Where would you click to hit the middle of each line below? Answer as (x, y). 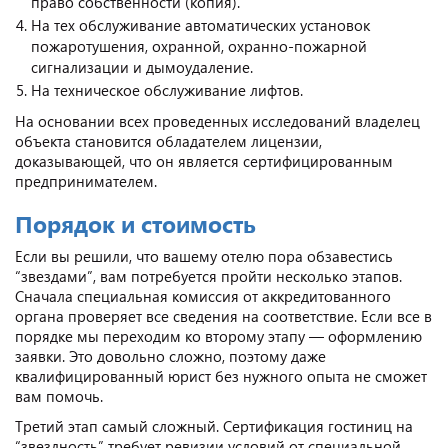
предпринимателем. (86, 180)
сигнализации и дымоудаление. (142, 66)
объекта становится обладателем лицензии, (168, 140)
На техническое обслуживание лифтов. (167, 89)
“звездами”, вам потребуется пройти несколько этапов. (208, 275)
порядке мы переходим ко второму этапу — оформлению (218, 335)
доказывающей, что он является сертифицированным (204, 160)
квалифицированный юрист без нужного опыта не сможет (221, 375)
